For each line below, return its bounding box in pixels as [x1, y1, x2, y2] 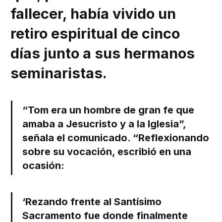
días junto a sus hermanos [10, 45, 195, 62]
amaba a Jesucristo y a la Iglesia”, [22, 118, 187, 130]
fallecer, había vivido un [10, 5, 176, 23]
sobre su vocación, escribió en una [22, 146, 192, 158]
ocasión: [22, 160, 65, 172]
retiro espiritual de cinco [10, 25, 180, 43]
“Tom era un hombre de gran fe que [22, 104, 195, 116]
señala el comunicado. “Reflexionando [22, 132, 210, 144]
